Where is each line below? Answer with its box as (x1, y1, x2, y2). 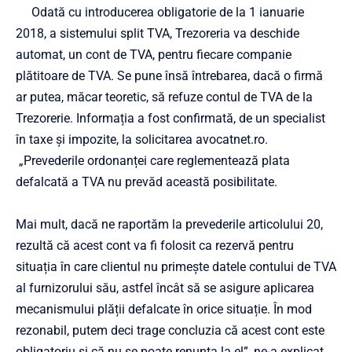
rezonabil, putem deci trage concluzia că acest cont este (16, 322, 324, 338)
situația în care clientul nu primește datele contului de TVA (16, 258, 336, 274)
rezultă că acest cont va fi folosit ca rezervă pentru (16, 237, 294, 253)
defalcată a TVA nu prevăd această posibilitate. (16, 174, 277, 189)
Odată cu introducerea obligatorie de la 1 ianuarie (16, 4, 304, 20)
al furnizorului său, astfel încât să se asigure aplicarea (16, 280, 314, 295)
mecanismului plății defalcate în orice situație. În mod (16, 301, 312, 317)
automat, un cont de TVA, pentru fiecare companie (16, 46, 291, 62)
